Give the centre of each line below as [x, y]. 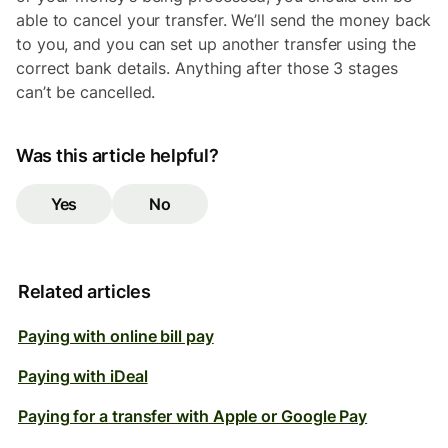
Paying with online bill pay [116, 336]
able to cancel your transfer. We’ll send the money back [224, 20]
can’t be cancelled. [86, 92]
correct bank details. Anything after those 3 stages [207, 68]
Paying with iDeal [83, 376]
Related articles [84, 291]
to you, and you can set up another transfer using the [216, 44]
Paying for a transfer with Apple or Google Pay [193, 416]
